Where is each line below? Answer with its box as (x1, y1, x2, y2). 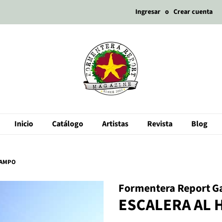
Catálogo (52, 118, 83, 129)
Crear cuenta (173, 7, 213, 17)
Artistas (102, 118, 128, 129)
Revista (147, 118, 172, 129)
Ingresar (135, 7, 161, 17)
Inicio (14, 118, 33, 129)
